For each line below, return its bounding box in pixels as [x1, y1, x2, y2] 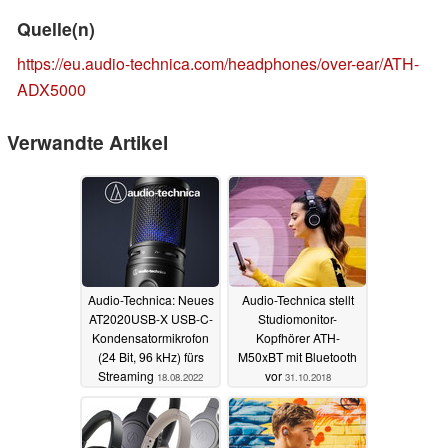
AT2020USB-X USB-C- [88, 309, 213, 327]
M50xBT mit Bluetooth [238, 347, 357, 365]
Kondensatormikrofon [92, 328, 209, 346]
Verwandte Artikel [7, 128, 168, 157]
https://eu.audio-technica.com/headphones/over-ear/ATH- [17, 52, 419, 76]
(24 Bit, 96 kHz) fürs [97, 347, 204, 365]
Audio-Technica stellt [241, 290, 354, 308]
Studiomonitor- [258, 309, 337, 327]
